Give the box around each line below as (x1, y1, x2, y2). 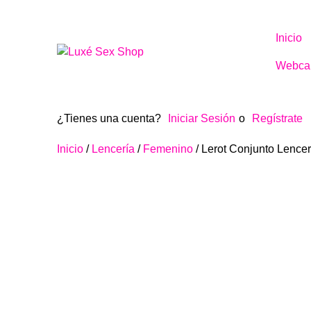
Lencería (92, 143, 135, 155)
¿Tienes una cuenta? (57, 112, 161, 124)
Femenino (143, 143, 193, 155)
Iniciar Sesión (168, 112, 235, 124)
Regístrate (252, 112, 303, 124)
